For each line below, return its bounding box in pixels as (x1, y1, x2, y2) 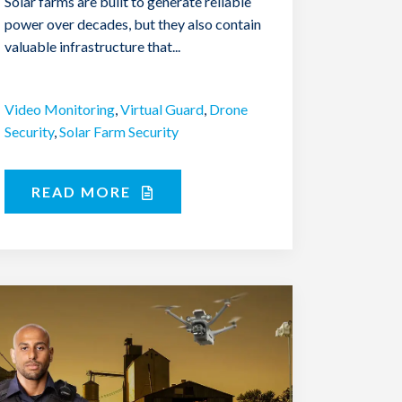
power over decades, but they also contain (4, 14, 262, 32)
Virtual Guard (120, 100, 205, 118)
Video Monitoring (4, 100, 116, 118)
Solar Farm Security (59, 122, 179, 140)
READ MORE (31, 182, 136, 200)
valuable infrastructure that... (4, 37, 181, 55)
